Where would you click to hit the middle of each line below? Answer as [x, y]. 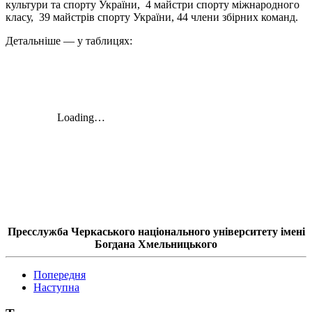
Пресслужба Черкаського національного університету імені [156, 231]
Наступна [56, 287]
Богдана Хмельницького [156, 244]
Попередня [60, 274]
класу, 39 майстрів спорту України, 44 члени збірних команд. [152, 17]
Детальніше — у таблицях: [69, 40]
